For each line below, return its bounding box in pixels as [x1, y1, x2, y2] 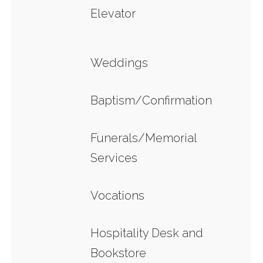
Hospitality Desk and [90, 226, 203, 240]
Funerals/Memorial [90, 131, 197, 145]
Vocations [90, 188, 144, 203]
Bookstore [90, 246, 146, 260]
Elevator [90, 6, 136, 21]
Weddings [90, 56, 148, 70]
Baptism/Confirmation [90, 93, 212, 107]
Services [90, 151, 137, 165]
